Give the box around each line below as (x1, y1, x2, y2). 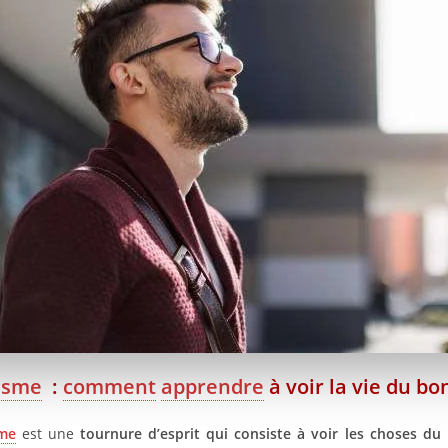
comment (63, 373, 157, 401)
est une (16, 424, 81, 444)
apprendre (161, 373, 265, 401)
